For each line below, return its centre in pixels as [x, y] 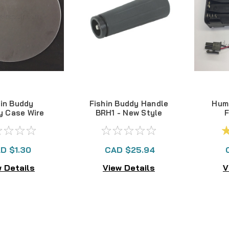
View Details [129, 167]
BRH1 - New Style [129, 113]
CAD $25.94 [130, 150]
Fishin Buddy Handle [129, 104]
